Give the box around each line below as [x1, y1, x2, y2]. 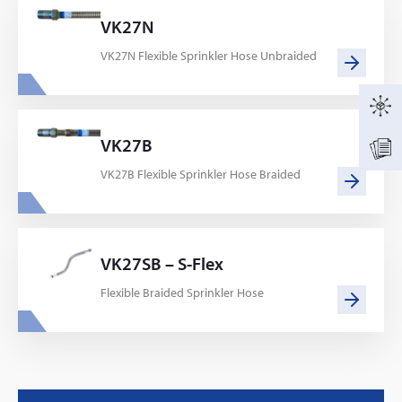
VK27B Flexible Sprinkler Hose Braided [100, 166, 301, 182]
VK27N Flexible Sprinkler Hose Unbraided [100, 48, 317, 64]
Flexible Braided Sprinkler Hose [100, 284, 264, 301]
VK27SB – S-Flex [100, 252, 223, 275]
